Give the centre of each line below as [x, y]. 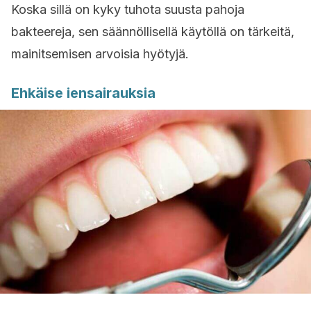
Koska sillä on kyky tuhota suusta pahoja [128, 9]
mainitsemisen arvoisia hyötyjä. [100, 54]
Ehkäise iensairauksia [83, 93]
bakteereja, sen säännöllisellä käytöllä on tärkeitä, [153, 32]
